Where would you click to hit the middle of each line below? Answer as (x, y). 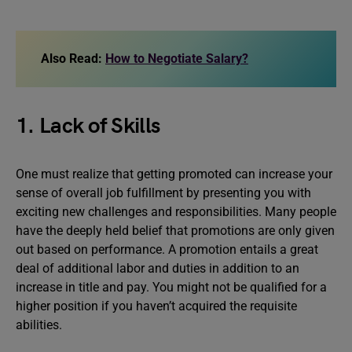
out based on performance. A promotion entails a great (167, 249)
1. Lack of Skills (91, 126)
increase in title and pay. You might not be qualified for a (171, 287)
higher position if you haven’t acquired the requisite (156, 306)
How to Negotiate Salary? (177, 59)
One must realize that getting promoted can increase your (174, 174)
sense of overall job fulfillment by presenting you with (163, 193)
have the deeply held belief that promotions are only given (175, 231)
